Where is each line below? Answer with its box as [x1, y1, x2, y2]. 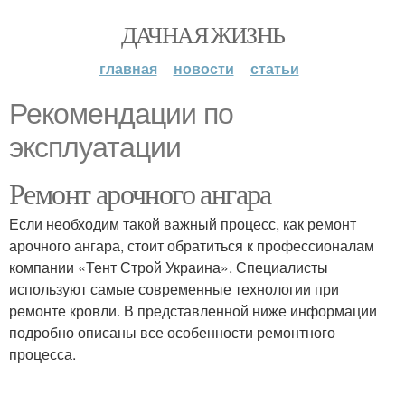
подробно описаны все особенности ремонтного [9, 322, 335, 343]
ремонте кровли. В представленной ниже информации [9, 300, 377, 321]
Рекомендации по [9, 98, 233, 130]
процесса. [9, 344, 76, 364]
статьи [250, 58, 299, 79]
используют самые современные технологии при [9, 278, 339, 299]
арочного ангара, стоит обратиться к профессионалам [9, 235, 374, 256]
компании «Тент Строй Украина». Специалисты [9, 257, 328, 278]
